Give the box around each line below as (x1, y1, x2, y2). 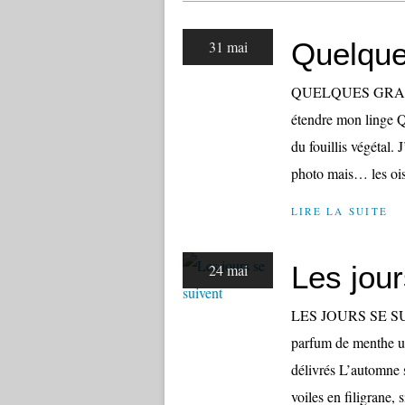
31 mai (208, 37, 248, 56)
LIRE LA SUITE (291, 204, 389, 218)
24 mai (208, 260, 248, 279)
